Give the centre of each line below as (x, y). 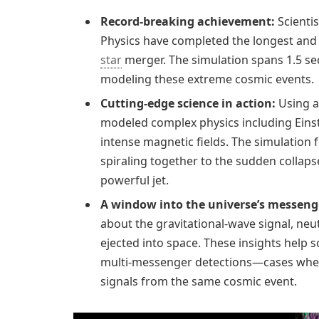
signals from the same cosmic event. (199, 281)
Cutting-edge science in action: (188, 103)
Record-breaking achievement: (188, 21)
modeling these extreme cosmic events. (207, 79)
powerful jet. (135, 180)
